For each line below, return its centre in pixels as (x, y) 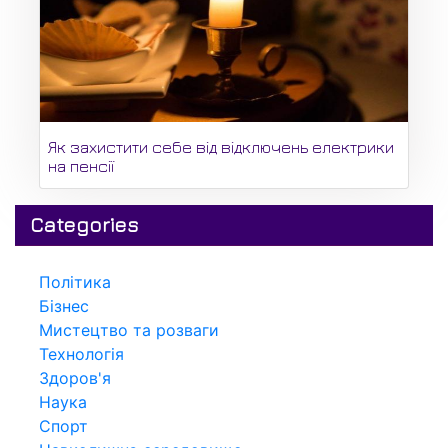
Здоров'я (75, 378)
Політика (75, 282)
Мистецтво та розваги (129, 330)
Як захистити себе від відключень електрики (221, 147)
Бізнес (64, 306)
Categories (84, 225)
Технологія (81, 354)
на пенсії (81, 166)
